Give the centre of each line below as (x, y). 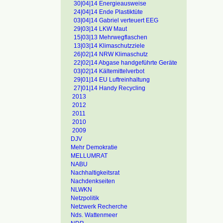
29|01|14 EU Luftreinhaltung (112, 80)
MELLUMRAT (89, 156)
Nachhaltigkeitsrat (95, 173)
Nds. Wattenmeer (94, 215)
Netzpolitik (85, 198)
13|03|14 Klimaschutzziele (109, 46)
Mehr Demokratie (94, 147)
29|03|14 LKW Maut (100, 29)
